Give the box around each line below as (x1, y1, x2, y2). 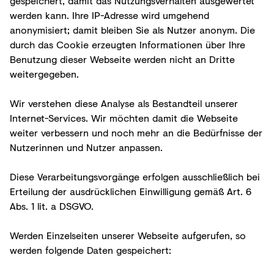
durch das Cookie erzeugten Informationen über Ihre (10, 37, 245, 51)
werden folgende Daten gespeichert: (10, 242, 171, 257)
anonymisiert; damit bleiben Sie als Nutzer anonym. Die (10, 22, 255, 37)
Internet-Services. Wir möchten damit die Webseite (10, 110, 238, 125)
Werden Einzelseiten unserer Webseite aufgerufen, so (10, 228, 246, 242)
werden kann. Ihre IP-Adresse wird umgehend (10, 7, 209, 22)
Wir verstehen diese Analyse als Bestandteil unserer (10, 95, 238, 110)
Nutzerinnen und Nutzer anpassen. (10, 139, 163, 154)
